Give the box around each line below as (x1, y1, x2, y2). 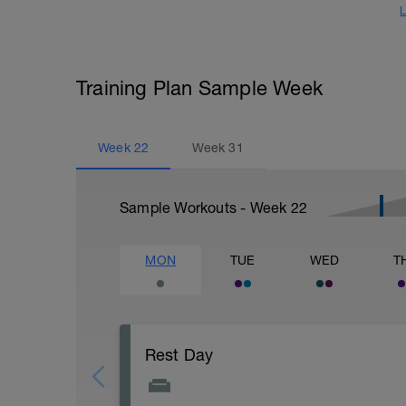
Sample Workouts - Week (120, 199, 291, 216)
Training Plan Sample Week (76, 76, 323, 100)
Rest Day (144, 345, 214, 364)
